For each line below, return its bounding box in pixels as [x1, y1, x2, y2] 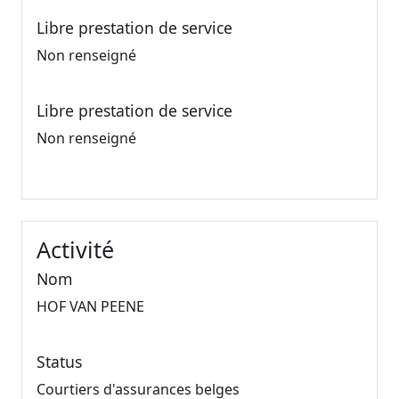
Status [37, 351, 82, 373]
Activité [37, 234, 114, 265]
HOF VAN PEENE [37, 297, 144, 317]
